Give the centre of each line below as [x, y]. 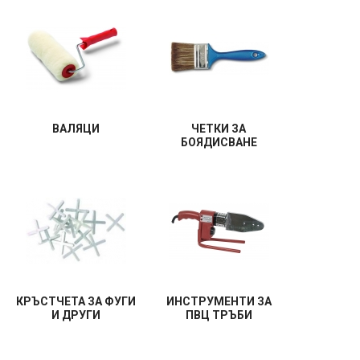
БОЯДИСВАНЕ [219, 142]
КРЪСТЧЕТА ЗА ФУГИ [76, 301]
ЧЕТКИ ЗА [219, 129]
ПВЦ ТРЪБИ [219, 315]
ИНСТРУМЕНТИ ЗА [219, 301]
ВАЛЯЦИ [76, 129]
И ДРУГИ [76, 315]
